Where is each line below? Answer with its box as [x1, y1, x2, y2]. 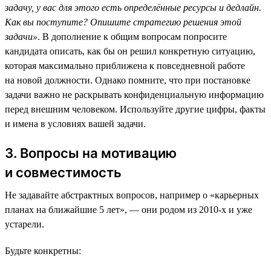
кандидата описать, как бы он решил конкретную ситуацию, [5, 45, 255, 56]
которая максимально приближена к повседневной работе [5, 60, 245, 71]
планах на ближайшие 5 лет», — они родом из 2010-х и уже [5, 204, 252, 215]
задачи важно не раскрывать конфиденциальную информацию [5, 89, 264, 100]
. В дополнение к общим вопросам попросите [38, 31, 227, 42]
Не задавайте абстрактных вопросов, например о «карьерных [5, 189, 259, 200]
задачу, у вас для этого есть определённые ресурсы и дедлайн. [5, 2, 261, 13]
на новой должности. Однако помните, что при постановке [5, 74, 250, 85]
